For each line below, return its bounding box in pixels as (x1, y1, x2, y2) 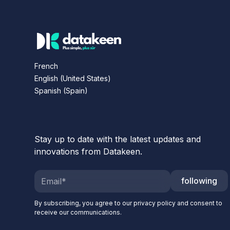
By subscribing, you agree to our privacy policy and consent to (34, 199, 223, 207)
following (181, 176, 217, 186)
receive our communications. (34, 208, 122, 217)
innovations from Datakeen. (34, 146, 143, 157)
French (34, 62, 59, 70)
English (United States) (34, 74, 111, 83)
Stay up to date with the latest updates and (34, 134, 201, 145)
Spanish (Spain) (34, 86, 88, 95)
